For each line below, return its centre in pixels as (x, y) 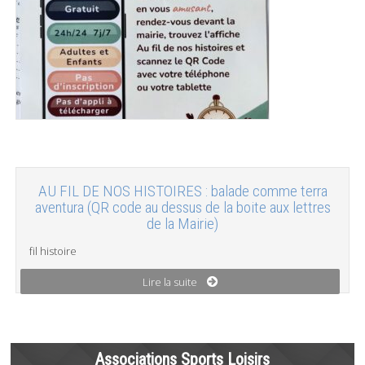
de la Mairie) (182, 223)
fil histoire (53, 251)
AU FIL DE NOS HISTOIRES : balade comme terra (182, 191)
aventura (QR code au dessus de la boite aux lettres (182, 207)
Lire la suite (170, 281)
